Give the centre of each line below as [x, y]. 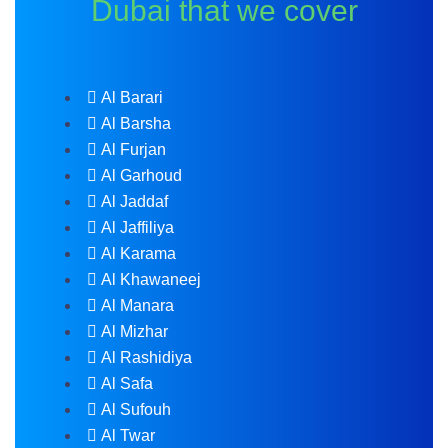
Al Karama [138, 253]
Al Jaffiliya [137, 227]
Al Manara [137, 305]
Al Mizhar [134, 331]
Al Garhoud [141, 175]
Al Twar [128, 435]
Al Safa [127, 383]
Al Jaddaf [134, 201]
